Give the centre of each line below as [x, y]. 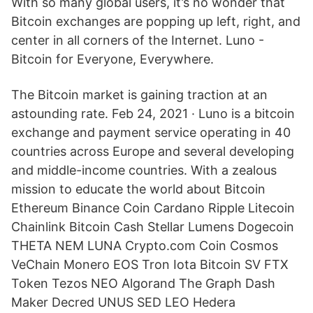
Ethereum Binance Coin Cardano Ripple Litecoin [153, 208]
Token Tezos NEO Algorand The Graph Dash [143, 283]
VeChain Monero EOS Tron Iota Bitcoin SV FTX [150, 264]
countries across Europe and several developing [153, 151]
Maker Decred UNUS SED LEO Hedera [123, 302]
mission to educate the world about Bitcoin [138, 189]
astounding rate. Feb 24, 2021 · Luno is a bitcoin [153, 114]
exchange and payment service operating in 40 [151, 132]
